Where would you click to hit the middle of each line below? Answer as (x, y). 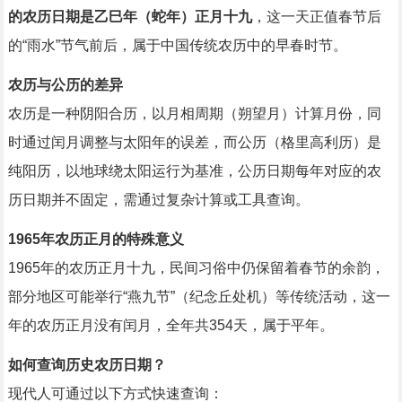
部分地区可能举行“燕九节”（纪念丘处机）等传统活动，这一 (199, 297)
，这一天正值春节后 (316, 17)
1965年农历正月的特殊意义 (96, 240)
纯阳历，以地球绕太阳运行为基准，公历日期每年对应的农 (194, 171)
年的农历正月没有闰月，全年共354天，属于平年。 (170, 326)
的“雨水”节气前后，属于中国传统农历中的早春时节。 (177, 46)
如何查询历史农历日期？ (87, 365)
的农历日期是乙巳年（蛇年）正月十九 (130, 17)
